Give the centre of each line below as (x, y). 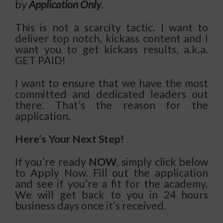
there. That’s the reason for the (111, 105)
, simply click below (162, 162)
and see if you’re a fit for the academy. (111, 184)
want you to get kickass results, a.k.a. (111, 50)
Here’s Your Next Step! (69, 139)
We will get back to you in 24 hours (111, 195)
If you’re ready (52, 162)
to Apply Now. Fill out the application (111, 173)
